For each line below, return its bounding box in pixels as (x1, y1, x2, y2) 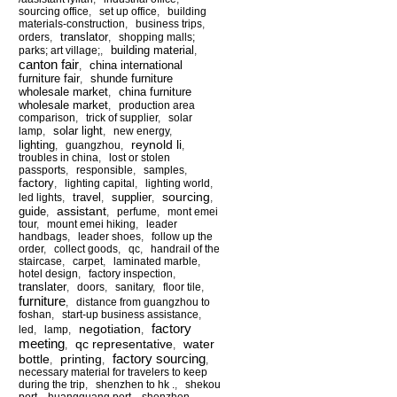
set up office (99, 4, 157, 18)
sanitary (115, 280, 152, 293)
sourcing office (19, 4, 89, 18)
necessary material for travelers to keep (19, 365, 207, 378)
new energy (113, 124, 169, 137)
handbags (19, 230, 67, 243)
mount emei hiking (47, 217, 136, 230)
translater (19, 279, 66, 293)
